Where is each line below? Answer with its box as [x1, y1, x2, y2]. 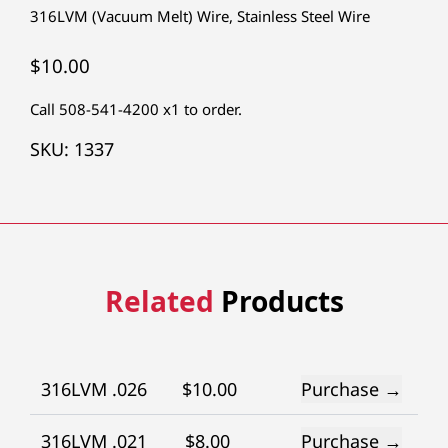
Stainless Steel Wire [237, 5, 370, 26]
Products [213, 281, 344, 320]
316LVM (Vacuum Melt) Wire [30, 5, 229, 26]
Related [104, 281, 214, 320]
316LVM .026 [41, 377, 148, 402]
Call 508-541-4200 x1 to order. [30, 98, 242, 119]
